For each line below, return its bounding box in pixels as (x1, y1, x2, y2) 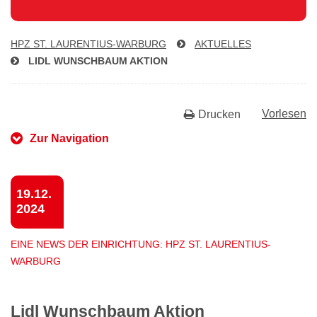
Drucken (198, 108, 241, 120)
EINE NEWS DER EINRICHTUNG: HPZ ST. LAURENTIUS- (11, 238, 271, 250)
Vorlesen (262, 107, 306, 120)
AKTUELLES (195, 38, 251, 50)
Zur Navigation (30, 132, 109, 144)
